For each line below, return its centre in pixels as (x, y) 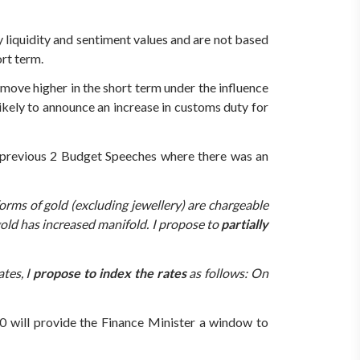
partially (245, 223)
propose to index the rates (110, 272)
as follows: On (227, 272)
